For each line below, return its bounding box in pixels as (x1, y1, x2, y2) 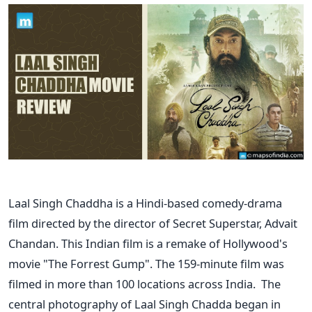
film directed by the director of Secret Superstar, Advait (8, 214, 297, 231)
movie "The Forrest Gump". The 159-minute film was (8, 255, 284, 272)
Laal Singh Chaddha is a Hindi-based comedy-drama (8, 194, 282, 211)
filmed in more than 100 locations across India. (8, 275, 258, 292)
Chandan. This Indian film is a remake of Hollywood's (8, 235, 288, 251)
